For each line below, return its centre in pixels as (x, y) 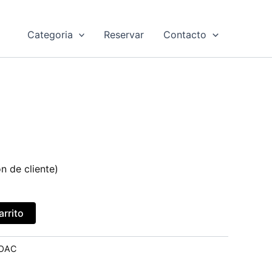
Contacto (185, 34)
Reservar (124, 34)
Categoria (50, 34)
